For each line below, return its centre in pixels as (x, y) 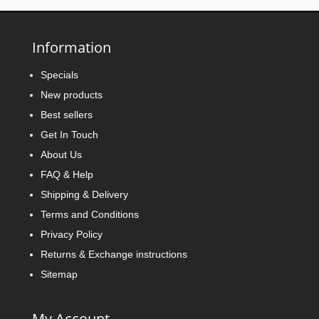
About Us (61, 155)
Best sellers (66, 115)
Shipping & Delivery (84, 195)
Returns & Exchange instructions (114, 255)
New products (71, 95)
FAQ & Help (67, 175)
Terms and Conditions (89, 215)
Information (71, 48)
